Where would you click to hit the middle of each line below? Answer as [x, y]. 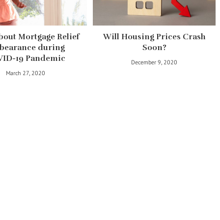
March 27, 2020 [25, 73]
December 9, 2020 [154, 62]
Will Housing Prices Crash [154, 37]
